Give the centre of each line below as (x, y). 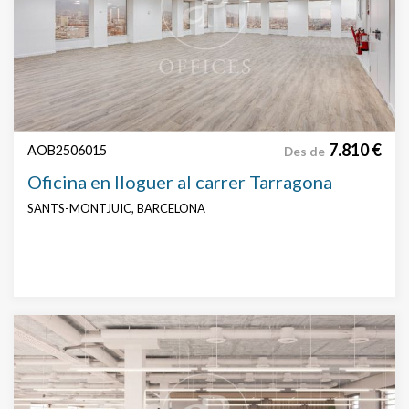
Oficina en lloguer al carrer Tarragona (180, 181)
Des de (304, 151)
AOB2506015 (67, 150)
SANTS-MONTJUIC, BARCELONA (116, 208)
